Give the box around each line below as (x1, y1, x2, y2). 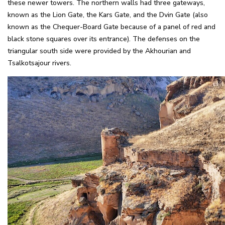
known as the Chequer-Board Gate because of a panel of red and (8, 22, 215, 32)
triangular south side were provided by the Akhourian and (8, 46, 191, 56)
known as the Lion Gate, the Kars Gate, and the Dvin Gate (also (8, 10, 208, 20)
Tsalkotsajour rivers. (8, 58, 71, 68)
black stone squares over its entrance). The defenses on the (8, 34, 200, 44)
